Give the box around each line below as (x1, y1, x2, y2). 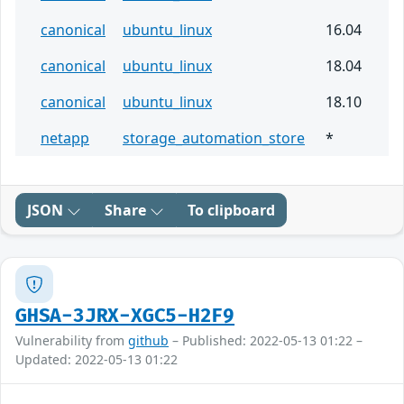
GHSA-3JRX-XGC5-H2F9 (15, 305, 235, 328)
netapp (41, 128, 89, 149)
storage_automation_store (123, 128, 305, 149)
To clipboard (188, 200, 275, 221)
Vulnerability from (15, 332, 128, 350)
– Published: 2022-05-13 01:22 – (169, 332, 363, 350)
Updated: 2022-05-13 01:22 (15, 351, 178, 369)
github (128, 332, 169, 350)
